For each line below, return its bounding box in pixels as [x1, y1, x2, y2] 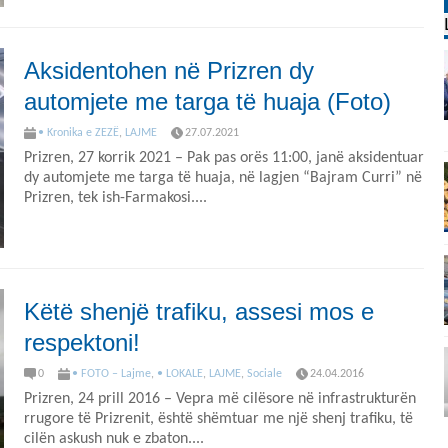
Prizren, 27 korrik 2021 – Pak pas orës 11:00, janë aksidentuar [24, 150, 424, 167]
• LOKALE [157, 368, 203, 380]
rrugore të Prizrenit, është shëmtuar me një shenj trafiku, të [24, 411, 413, 428]
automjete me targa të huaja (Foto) [24, 88, 391, 115]
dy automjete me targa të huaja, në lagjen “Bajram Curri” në [24, 170, 422, 187]
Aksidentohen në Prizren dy [24, 57, 314, 84]
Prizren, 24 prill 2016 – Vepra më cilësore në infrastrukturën [24, 391, 416, 408]
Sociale [247, 368, 282, 380]
